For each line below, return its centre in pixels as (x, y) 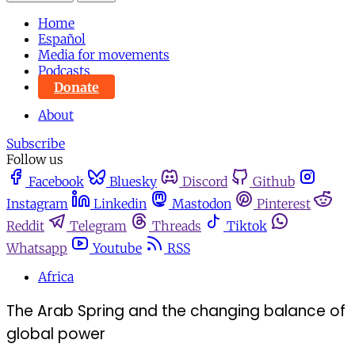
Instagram (37, 204)
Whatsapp (37, 248)
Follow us (35, 160)
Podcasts (64, 71)
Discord (205, 182)
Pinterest (284, 204)
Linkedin (120, 204)
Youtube (117, 248)
